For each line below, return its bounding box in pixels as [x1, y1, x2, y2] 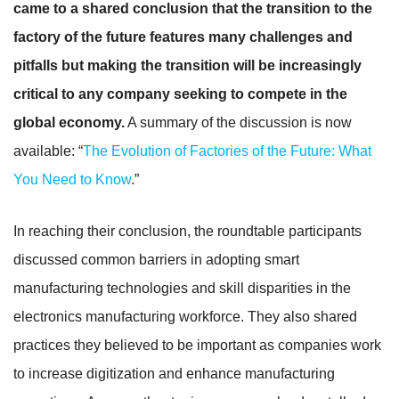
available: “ [13, 142, 83, 159]
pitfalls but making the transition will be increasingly [13, 57, 362, 73]
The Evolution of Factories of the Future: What [83, 142, 371, 159]
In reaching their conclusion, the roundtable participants [13, 223, 362, 239]
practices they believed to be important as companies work [13, 337, 381, 353]
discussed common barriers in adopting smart [13, 251, 299, 267]
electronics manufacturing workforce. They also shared [13, 308, 357, 324]
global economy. [13, 114, 125, 130]
